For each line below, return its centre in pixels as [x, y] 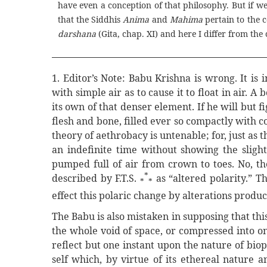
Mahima [186, 19]
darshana [77, 33]
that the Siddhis [90, 19]
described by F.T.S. [96, 178]
